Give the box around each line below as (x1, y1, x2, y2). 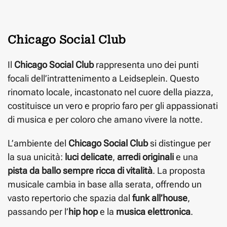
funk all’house (132, 192, 187, 203)
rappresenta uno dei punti (96, 59, 199, 70)
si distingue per (148, 137, 211, 148)
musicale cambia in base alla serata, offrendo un (8, 178, 202, 190)
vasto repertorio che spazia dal (8, 192, 132, 203)
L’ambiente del (8, 137, 68, 148)
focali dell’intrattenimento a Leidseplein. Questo (8, 72, 199, 84)
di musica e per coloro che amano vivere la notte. (8, 113, 203, 125)
